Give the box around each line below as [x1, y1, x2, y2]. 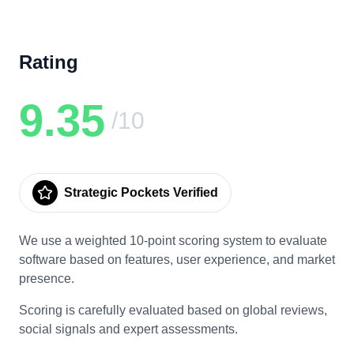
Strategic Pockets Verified [64, 186, 218, 199]
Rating [19, 51, 78, 73]
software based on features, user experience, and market [19, 253, 335, 266]
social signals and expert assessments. [19, 322, 238, 336]
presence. [19, 272, 74, 285]
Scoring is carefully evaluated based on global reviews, [19, 303, 327, 317]
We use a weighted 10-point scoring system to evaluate [19, 234, 327, 247]
